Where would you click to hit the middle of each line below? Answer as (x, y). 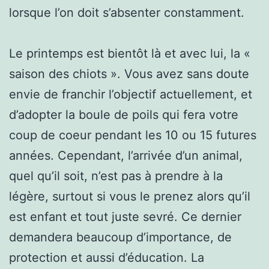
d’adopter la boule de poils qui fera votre (124, 114)
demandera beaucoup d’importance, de (120, 237)
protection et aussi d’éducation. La (107, 257)
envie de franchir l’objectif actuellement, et (131, 94)
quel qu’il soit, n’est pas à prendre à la (116, 176)
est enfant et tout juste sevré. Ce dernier (125, 216)
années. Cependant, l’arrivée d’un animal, (126, 155)
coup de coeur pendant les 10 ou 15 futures (133, 135)
